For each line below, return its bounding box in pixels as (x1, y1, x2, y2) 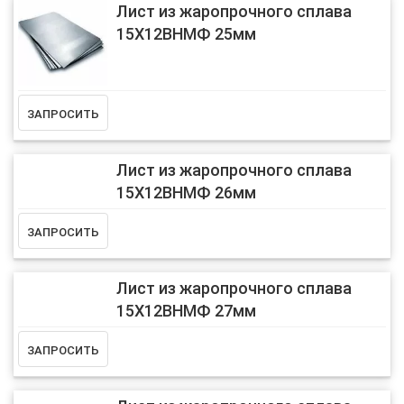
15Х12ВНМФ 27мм (115, 301, 256, 321)
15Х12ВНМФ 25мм (115, 23, 256, 43)
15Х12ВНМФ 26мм (115, 183, 256, 203)
